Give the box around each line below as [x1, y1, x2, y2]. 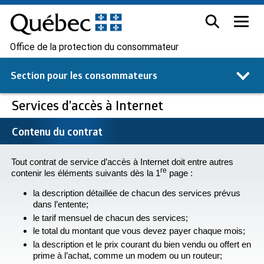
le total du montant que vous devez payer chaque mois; [33, 226, 246, 236]
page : [167, 168, 193, 178]
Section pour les [11, 68, 82, 82]
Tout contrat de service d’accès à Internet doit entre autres [11, 157, 233, 167]
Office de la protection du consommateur [10, 42, 179, 53]
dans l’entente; [33, 199, 89, 209]
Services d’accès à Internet [12, 97, 166, 114]
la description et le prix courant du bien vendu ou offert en [33, 239, 252, 250]
